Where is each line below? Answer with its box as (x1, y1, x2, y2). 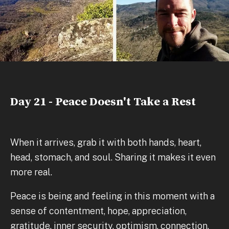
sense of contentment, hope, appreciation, (10, 205, 187, 216)
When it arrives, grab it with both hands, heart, (10, 136, 201, 148)
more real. (10, 166, 52, 177)
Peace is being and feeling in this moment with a (10, 190, 215, 201)
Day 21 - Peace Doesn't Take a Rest (10, 94, 196, 109)
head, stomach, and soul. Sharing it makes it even (10, 151, 216, 163)
